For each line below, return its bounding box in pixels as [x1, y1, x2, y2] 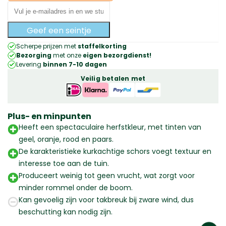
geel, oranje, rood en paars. [19, 134, 114, 145]
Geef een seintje [26, 25, 91, 37]
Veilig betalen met [80, 74, 146, 83]
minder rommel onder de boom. [19, 183, 133, 193]
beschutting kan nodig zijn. [19, 207, 112, 217]
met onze [51, 51, 83, 60]
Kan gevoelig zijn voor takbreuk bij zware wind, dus [19, 195, 194, 205]
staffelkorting [78, 42, 127, 51]
